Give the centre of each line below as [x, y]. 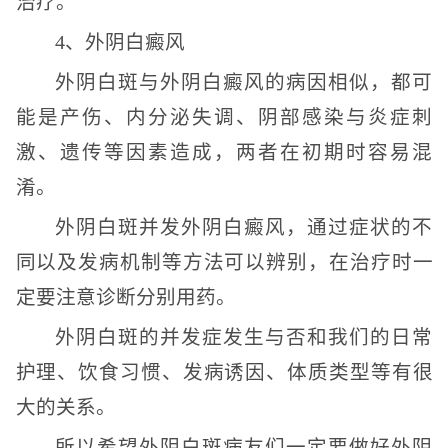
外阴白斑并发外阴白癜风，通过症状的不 [243, 227]
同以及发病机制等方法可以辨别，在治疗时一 [224, 262]
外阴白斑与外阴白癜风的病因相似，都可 [243, 82]
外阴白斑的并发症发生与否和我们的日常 [243, 337]
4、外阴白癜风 [119, 42]
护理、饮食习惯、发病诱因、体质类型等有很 [224, 372]
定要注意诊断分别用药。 [125, 297]
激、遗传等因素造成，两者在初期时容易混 [224, 152]
